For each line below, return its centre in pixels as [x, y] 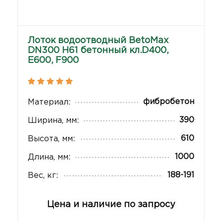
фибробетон [169, 102]
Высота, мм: [51, 139]
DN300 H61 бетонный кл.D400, [98, 51]
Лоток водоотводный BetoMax [98, 41]
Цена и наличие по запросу [111, 205]
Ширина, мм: [53, 121]
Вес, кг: [43, 176]
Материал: [49, 103]
